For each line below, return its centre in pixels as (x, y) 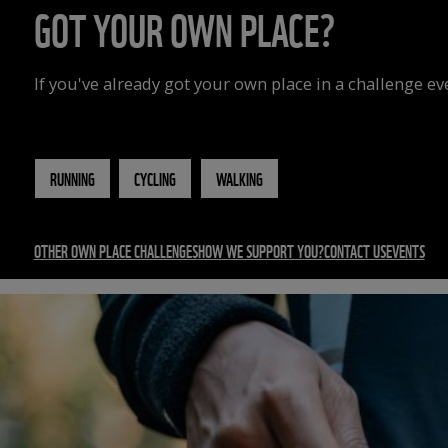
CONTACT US (354, 249)
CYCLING (155, 178)
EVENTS (405, 249)
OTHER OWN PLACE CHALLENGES (115, 249)
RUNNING (72, 178)
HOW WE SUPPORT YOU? (260, 249)
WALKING (239, 178)
